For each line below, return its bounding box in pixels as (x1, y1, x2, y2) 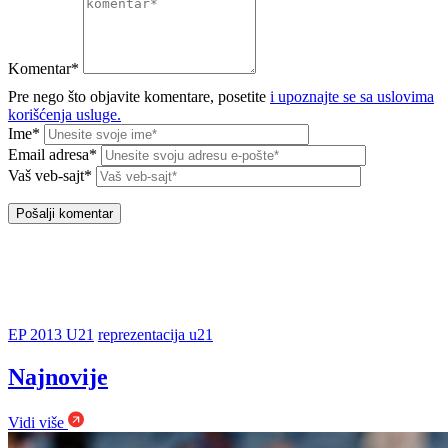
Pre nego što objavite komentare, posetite (8, 87, 270, 105)
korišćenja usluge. (8, 105, 121, 123)
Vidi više (8, 413, 68, 431)
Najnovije (8, 364, 108, 391)
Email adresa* (8, 145, 101, 163)
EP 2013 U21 (8, 326, 94, 344)
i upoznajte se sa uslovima (270, 87, 434, 105)
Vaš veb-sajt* (8, 166, 92, 184)
